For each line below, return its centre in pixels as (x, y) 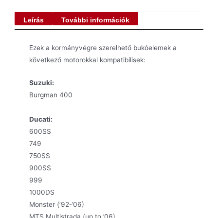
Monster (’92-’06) (57, 205)
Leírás (34, 20)
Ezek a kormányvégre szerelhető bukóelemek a (103, 48)
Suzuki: (42, 83)
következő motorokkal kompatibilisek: (87, 60)
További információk (95, 20)
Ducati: (41, 119)
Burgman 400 (51, 95)
